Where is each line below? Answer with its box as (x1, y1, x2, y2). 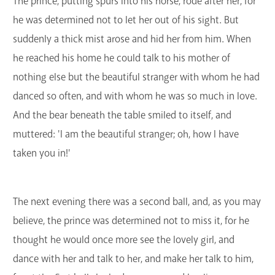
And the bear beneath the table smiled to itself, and (13, 109, 231, 122)
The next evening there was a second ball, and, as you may (13, 195, 261, 209)
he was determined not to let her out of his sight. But (13, 14, 239, 27)
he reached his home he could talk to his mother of (13, 52, 230, 65)
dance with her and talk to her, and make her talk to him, (13, 252, 254, 266)
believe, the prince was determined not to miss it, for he (13, 214, 249, 228)
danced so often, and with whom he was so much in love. (13, 90, 257, 103)
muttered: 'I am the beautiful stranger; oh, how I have (13, 128, 239, 141)
